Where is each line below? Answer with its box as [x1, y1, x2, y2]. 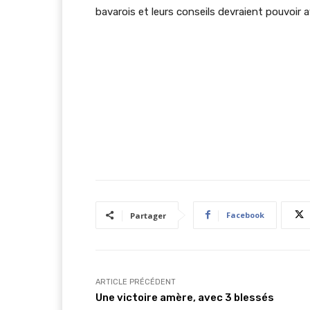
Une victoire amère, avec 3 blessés [95, 291, 274, 304]
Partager [130, 210, 166, 221]
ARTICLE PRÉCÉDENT [95, 277, 176, 286]
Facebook [226, 209, 264, 220]
